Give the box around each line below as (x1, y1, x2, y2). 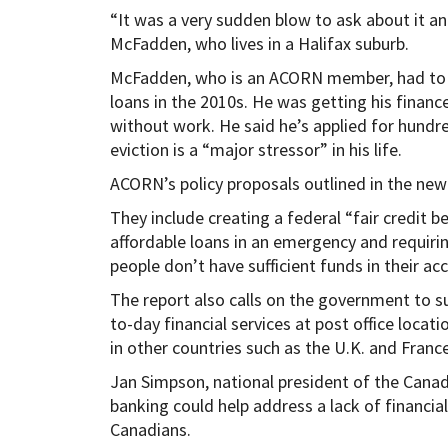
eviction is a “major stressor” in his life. (109, 137, 402, 161)
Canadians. (109, 417, 191, 441)
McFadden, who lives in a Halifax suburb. (109, 31, 409, 55)
